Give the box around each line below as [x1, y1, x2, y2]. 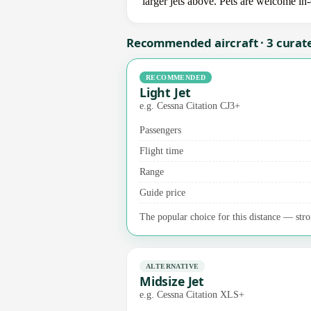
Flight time [140, 144, 183, 156]
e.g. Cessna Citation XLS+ [140, 288, 244, 300]
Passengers [140, 124, 181, 135]
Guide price [140, 186, 185, 198]
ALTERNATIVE [146, 262, 199, 270]
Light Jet [140, 83, 191, 101]
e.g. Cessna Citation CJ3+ [140, 99, 240, 111]
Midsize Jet [140, 272, 205, 289]
